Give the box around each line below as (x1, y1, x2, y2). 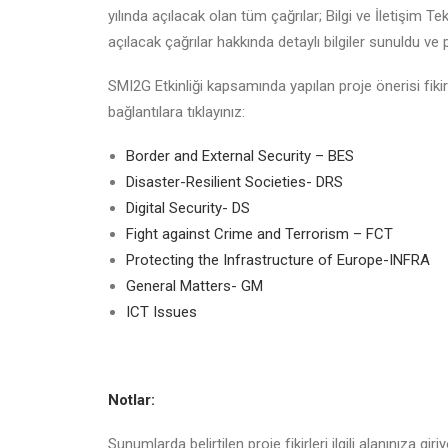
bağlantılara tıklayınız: (108, 103, 249, 121)
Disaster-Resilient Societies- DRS (126, 173, 343, 191)
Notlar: (108, 391, 155, 409)
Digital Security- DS (126, 199, 250, 217)
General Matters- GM (126, 277, 263, 295)
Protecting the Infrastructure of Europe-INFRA (126, 251, 430, 269)
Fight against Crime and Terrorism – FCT (126, 225, 393, 243)
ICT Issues (126, 303, 197, 321)
